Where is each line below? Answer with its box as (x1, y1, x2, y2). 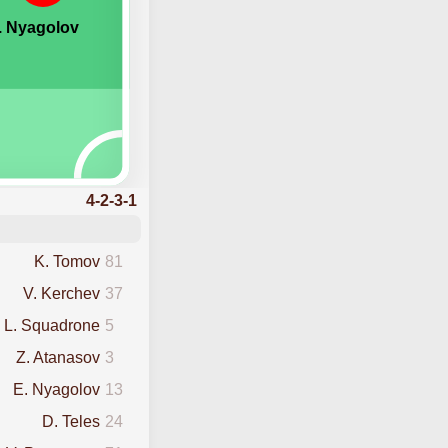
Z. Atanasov (15, 348, 100, 366)
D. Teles (41, 412, 100, 430)
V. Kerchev (22, 284, 100, 302)
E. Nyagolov (12, 380, 100, 398)
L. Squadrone (3, 316, 100, 334)
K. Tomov (33, 252, 100, 270)
